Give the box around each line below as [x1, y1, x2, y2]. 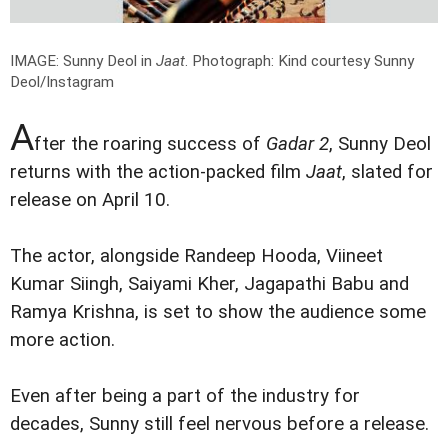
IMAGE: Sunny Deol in [10, 51, 156, 70]
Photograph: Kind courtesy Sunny [192, 51, 414, 70]
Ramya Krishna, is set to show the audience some [10, 300, 426, 323]
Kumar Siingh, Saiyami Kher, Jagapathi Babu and [10, 272, 409, 295]
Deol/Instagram [10, 72, 114, 91]
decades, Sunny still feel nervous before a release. [10, 412, 429, 435]
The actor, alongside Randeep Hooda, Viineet [10, 244, 383, 267]
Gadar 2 [266, 132, 329, 155]
